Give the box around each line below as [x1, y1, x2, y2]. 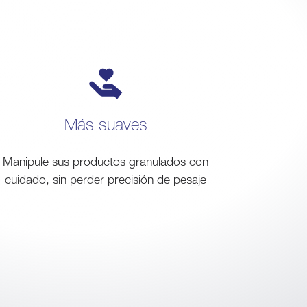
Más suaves [64, 114, 147, 134]
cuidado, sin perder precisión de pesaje [5, 172, 206, 186]
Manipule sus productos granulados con [3, 154, 208, 169]
